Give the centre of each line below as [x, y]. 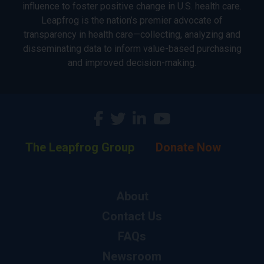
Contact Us [132, 217]
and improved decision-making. [132, 63]
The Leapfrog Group [80, 148]
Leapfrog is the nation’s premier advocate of [132, 21]
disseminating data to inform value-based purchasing [132, 49]
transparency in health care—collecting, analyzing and [132, 35]
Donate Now [188, 148]
